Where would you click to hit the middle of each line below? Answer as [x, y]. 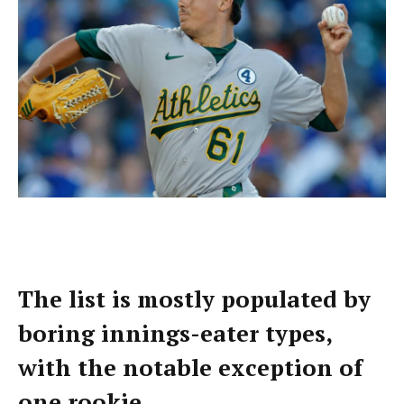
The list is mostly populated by [194, 299]
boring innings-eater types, [175, 334]
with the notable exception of [190, 368]
